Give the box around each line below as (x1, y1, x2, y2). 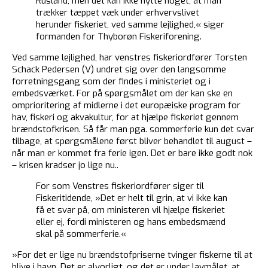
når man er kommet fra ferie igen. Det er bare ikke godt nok (12, 147, 252, 160)
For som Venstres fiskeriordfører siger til (36, 180, 204, 193)
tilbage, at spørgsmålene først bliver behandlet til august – (12, 135, 252, 148)
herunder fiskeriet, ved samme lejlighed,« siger (36, 19, 224, 31)
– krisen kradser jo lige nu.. (12, 159, 118, 172)
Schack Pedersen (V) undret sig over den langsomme (12, 63, 226, 76)
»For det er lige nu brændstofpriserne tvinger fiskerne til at (12, 249, 252, 261)
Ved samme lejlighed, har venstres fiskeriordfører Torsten (12, 51, 247, 64)
